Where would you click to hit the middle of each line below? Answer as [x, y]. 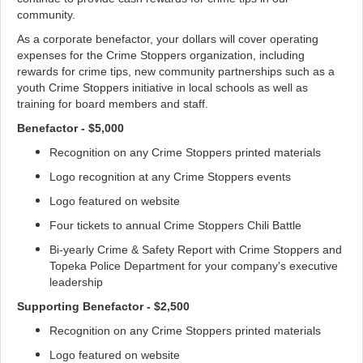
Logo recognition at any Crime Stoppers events [172, 176]
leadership [78, 282]
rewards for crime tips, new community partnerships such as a [176, 71]
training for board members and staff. [114, 103]
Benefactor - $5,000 [70, 128]
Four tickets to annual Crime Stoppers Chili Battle [177, 225]
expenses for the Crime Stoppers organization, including [161, 55]
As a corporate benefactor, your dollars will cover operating [168, 38]
